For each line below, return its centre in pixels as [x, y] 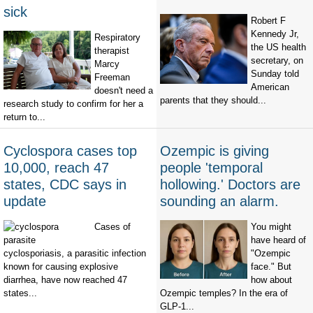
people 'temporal [211, 168]
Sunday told [275, 74]
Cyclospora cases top [70, 151]
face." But [271, 267]
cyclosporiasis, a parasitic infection [75, 254]
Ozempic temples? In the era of [224, 293]
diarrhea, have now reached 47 [65, 280]
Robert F [268, 21]
